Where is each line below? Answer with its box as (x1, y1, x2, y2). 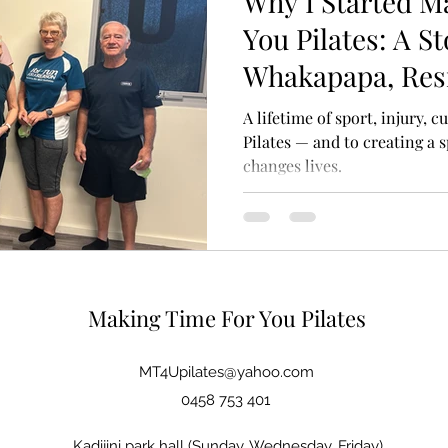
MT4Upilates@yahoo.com (139, 362, 314, 381)
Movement (243, 94, 375, 131)
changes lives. (243, 155, 342, 176)
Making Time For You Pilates (88, 302, 366, 333)
